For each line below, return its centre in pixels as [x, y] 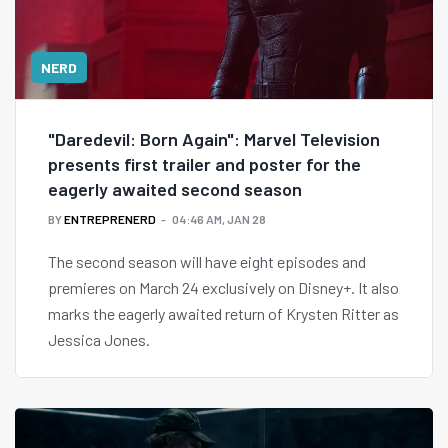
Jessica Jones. [99, 340]
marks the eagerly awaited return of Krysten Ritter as [223, 314]
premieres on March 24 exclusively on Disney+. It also [223, 288]
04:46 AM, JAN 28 [219, 219]
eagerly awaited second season [175, 189]
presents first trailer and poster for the [204, 164]
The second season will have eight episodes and [207, 262]
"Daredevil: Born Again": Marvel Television [214, 139]
